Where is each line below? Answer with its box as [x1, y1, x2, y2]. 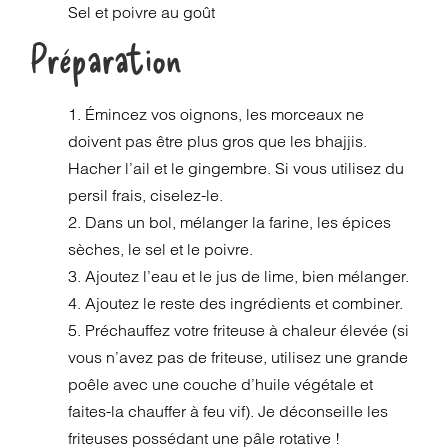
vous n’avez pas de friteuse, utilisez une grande [68, 347, 409, 367]
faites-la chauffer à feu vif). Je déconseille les [68, 401, 389, 421]
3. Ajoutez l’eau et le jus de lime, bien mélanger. [68, 266, 410, 286]
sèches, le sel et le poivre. [68, 239, 254, 259]
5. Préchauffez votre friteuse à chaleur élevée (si [68, 320, 410, 340]
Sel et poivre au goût [68, 2, 216, 22]
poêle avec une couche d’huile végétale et [68, 374, 374, 394]
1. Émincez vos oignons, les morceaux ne [68, 104, 365, 124]
